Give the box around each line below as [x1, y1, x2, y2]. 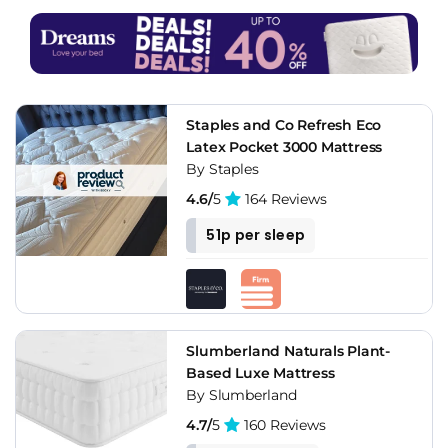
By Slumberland [186, 385, 297, 404]
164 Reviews [241, 189, 327, 208]
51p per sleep [206, 224, 306, 245]
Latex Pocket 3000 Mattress [186, 137, 383, 156]
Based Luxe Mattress [186, 363, 335, 382]
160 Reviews [240, 415, 326, 434]
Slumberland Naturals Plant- [186, 341, 390, 360]
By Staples [186, 159, 259, 178]
